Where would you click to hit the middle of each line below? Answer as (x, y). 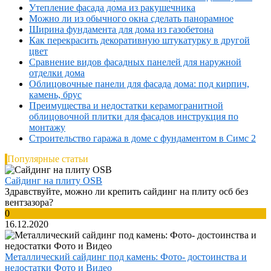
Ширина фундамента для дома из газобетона (121, 30)
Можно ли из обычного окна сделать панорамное (131, 19)
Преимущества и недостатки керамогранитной (126, 106)
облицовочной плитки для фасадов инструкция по (134, 117)
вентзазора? (29, 203)
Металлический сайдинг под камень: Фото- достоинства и (126, 257)
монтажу (47, 128)
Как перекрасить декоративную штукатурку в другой (139, 41)
